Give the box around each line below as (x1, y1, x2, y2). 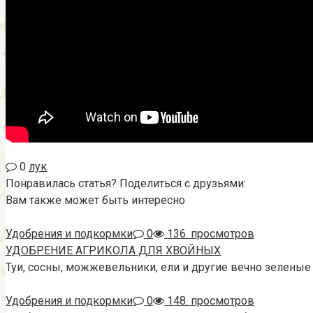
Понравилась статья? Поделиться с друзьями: (6, 176, 246, 190)
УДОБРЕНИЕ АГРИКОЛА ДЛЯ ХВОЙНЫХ (6, 243, 221, 257)
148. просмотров (164, 293, 254, 307)
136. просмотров (164, 226, 254, 240)
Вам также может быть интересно (6, 193, 185, 207)
